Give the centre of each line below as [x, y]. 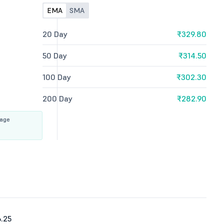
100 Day [57, 77]
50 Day [55, 55]
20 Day [55, 34]
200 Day [58, 98]
